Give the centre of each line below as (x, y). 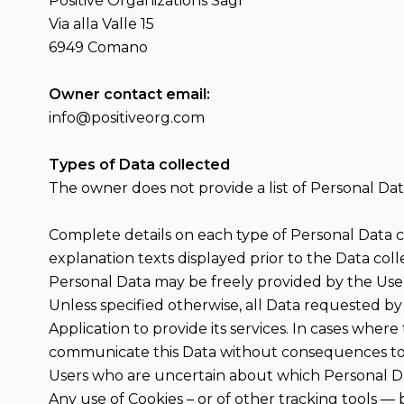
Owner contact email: (129, 94)
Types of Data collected (139, 165)
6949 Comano (98, 47)
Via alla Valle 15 (101, 24)
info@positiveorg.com (126, 118)
